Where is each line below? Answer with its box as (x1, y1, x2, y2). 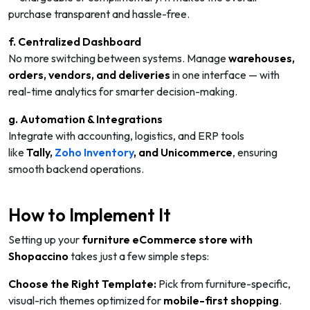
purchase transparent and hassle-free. (8, 6, 190, 21)
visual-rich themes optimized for (8, 293, 163, 307)
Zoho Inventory (55, 145, 134, 159)
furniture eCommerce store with (82, 232, 253, 246)
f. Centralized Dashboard (8, 34, 141, 48)
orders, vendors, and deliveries (8, 67, 172, 82)
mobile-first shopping (163, 293, 279, 307)
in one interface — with (172, 67, 280, 82)
